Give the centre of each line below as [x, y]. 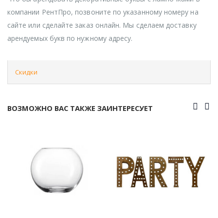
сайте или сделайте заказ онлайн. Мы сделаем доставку [102, 25]
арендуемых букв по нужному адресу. [70, 38]
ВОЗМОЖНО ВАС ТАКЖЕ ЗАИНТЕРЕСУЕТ [80, 108]
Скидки [26, 72]
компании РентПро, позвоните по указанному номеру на [103, 12]
